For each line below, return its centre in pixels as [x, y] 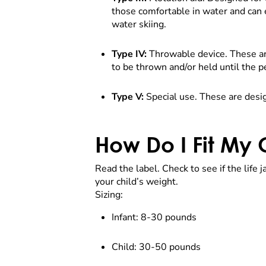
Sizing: [109, 195]
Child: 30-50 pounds [157, 247]
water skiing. [139, 25]
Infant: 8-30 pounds [155, 218]
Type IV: [129, 54]
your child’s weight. [138, 182]
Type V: [128, 97]
